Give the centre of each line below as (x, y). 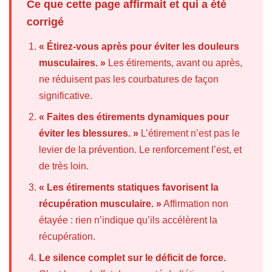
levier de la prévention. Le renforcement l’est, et (140, 150)
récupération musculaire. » (100, 204)
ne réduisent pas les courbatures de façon (129, 80)
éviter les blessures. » (89, 134)
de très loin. (64, 166)
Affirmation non (195, 204)
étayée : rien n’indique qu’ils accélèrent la (128, 220)
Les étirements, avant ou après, (174, 63)
